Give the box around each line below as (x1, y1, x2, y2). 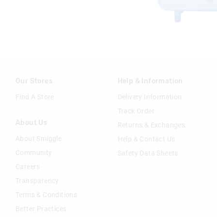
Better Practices (15, 204, 67, 213)
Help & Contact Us (117, 135, 175, 143)
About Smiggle (15, 134, 62, 142)
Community (15, 148, 52, 156)
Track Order (117, 107, 155, 115)
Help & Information (117, 77, 183, 86)
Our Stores (15, 77, 52, 86)
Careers (15, 162, 40, 170)
